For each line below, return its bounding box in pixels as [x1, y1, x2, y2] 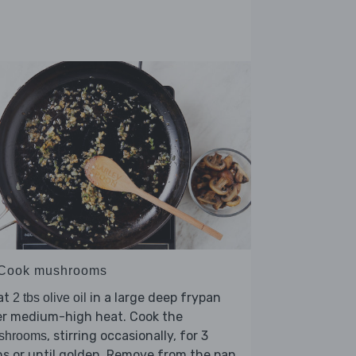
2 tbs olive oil [13, 291, 87, 305]
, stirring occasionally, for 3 [47, 328, 208, 344]
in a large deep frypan [87, 290, 221, 306]
